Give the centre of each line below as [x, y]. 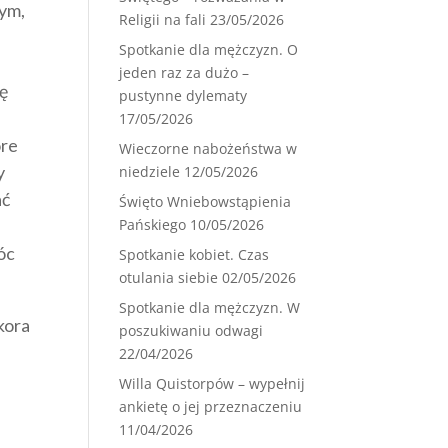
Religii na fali [163, 19]
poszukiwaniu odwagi [191, 330]
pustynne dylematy [183, 95]
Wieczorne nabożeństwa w [208, 148]
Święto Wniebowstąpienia [205, 201]
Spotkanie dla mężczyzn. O [209, 49]
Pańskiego [153, 224]
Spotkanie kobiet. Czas [194, 254]
